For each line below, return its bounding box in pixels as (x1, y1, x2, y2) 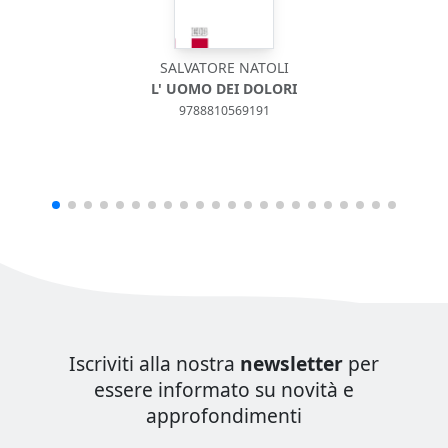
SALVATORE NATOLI (159, 58, 289, 77)
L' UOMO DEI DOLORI (151, 79, 297, 98)
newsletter (240, 350, 343, 377)
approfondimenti (146, 402, 302, 429)
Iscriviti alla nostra (69, 350, 240, 377)
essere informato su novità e (94, 376, 354, 403)
